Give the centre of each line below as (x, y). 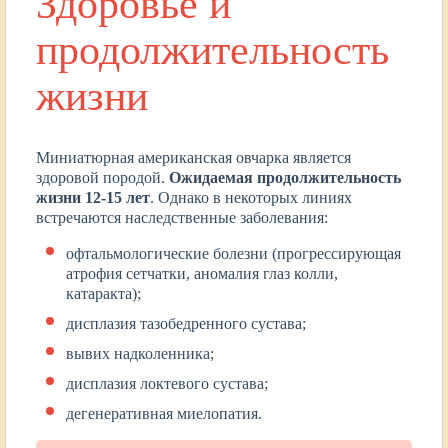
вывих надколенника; (140, 353)
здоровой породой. (102, 177)
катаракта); (103, 293)
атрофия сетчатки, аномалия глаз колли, (202, 273)
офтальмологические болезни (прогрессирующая (233, 253)
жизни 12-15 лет (93, 197)
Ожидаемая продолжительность (285, 177)
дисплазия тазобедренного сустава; (186, 323)
